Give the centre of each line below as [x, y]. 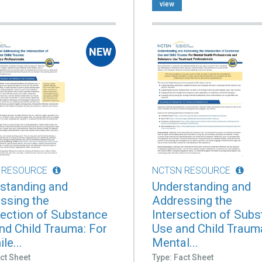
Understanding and [202, 186]
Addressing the [192, 200]
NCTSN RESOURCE [192, 170]
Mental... [175, 242]
